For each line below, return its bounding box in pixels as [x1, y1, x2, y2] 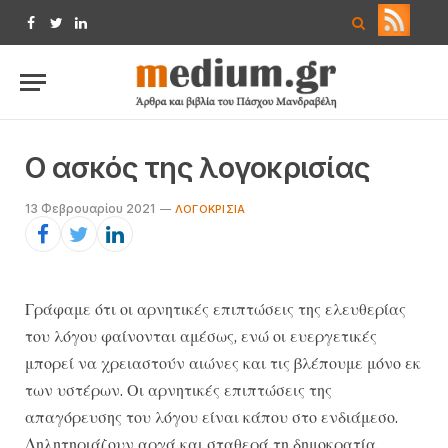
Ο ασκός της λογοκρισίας [25, 150, 371, 185]
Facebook [29, 23, 98, 40]
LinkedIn [79, 23, 135, 40]
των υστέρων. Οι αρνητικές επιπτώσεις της [25, 380, 332, 401]
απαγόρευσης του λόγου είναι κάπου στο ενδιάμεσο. [25, 407, 398, 428]
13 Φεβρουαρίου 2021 [25, 201, 155, 216]
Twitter [54, 23, 100, 40]
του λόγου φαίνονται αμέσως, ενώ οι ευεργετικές [25, 326, 377, 347]
